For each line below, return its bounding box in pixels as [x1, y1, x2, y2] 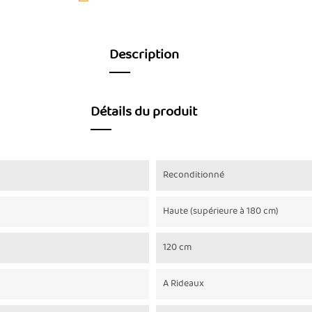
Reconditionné [163, 168, 224, 182]
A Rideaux [163, 276, 204, 291]
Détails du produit [91, 102, 197, 123]
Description [109, 45, 179, 65]
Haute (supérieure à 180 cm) [163, 204, 279, 219]
